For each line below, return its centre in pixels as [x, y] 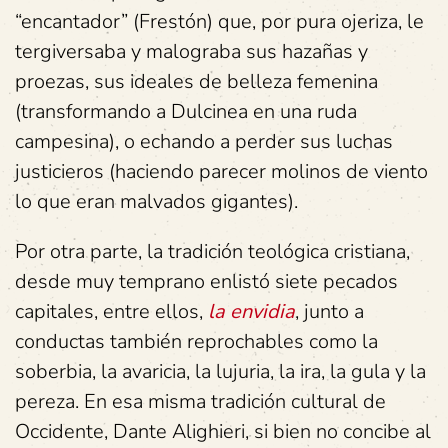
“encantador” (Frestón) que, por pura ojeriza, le [219, 21]
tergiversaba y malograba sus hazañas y [191, 51]
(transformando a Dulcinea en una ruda [186, 111]
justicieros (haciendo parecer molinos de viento [221, 171]
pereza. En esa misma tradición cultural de [200, 401]
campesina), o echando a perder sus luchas [204, 141]
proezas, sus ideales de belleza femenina [196, 81]
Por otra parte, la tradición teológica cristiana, [212, 251]
